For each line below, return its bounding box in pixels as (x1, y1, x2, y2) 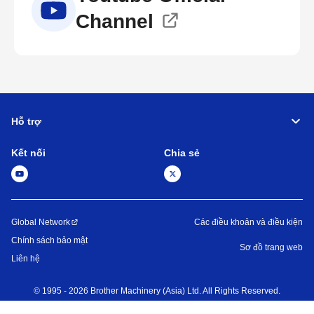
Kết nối (11, 147, 46, 159)
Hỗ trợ (11, 115, 41, 127)
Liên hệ (11, 254, 40, 264)
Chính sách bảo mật (11, 235, 88, 246)
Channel (76, 11, 154, 33)
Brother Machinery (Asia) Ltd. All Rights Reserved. (90, 286, 280, 296)
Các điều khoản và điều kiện (194, 217, 303, 228)
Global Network (11, 217, 70, 228)
